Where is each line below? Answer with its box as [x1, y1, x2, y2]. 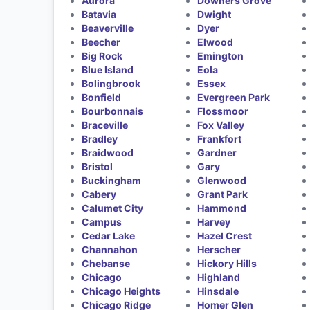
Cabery [81, 188, 116, 200]
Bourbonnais [81, 105, 143, 117]
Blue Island [81, 64, 134, 75]
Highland [197, 271, 241, 283]
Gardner [197, 147, 237, 158]
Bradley [81, 133, 118, 145]
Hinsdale [197, 285, 239, 297]
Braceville [81, 119, 128, 131]
